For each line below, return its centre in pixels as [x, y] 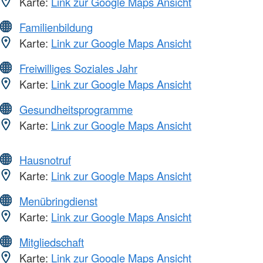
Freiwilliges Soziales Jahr [78, 68]
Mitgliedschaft [52, 242]
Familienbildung [56, 27]
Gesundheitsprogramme [76, 109]
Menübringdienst [58, 200]
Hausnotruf [45, 159]
